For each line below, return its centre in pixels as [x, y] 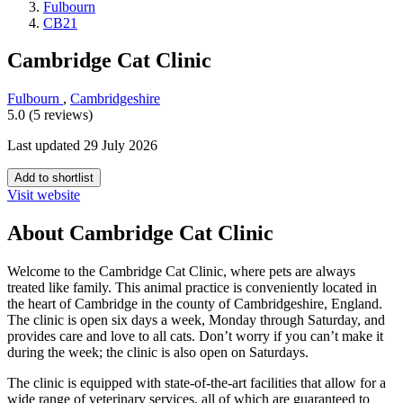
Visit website [44, 195]
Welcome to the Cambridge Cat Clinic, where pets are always [181, 272]
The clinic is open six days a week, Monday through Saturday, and [196, 320]
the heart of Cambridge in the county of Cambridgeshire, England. [195, 304]
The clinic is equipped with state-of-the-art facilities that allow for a [197, 383]
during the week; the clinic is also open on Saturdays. [158, 353]
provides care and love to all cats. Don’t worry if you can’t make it [195, 336]
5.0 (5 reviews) [50, 115]
